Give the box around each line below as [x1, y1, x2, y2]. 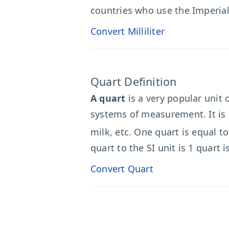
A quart [90, 92, 126, 104]
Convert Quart [90, 163, 153, 175]
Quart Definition [90, 74, 177, 89]
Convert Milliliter [90, 25, 165, 37]
